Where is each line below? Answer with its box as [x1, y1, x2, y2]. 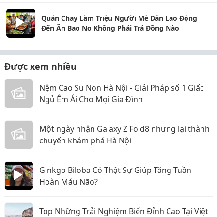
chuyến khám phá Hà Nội [39, 135, 131, 146]
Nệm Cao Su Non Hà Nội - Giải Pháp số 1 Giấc [39, 82, 204, 93]
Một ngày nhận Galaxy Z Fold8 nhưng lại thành [39, 123, 210, 134]
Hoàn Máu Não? [39, 176, 98, 187]
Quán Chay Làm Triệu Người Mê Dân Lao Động [41, 13, 197, 23]
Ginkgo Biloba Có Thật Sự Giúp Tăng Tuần [39, 164, 191, 175]
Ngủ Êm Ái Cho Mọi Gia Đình [39, 93, 143, 105]
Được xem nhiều [4, 60, 77, 72]
